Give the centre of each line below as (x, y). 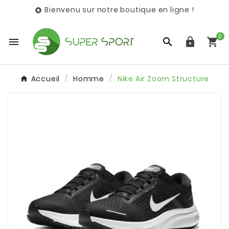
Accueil (45, 79)
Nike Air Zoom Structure (163, 79)
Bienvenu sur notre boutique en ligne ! (119, 10)
